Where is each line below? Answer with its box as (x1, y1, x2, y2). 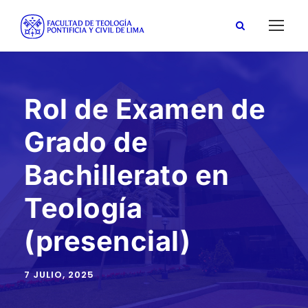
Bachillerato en (24, 158, 230, 192)
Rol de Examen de (24, 92, 265, 126)
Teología (24, 191, 142, 225)
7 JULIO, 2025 (24, 268, 94, 281)
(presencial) (24, 224, 190, 258)
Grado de (24, 125, 148, 159)
